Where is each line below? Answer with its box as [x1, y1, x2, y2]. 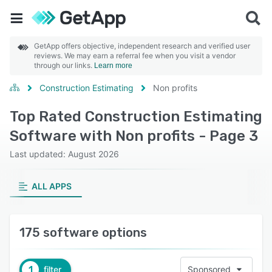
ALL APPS [31, 181, 72, 191]
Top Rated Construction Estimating [10, 108, 262, 125]
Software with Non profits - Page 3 [10, 127, 258, 144]
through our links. [34, 61, 94, 70]
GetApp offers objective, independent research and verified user [34, 41, 250, 50]
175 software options [19, 225, 147, 240]
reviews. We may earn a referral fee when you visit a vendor [34, 51, 236, 60]
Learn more [94, 61, 132, 70]
